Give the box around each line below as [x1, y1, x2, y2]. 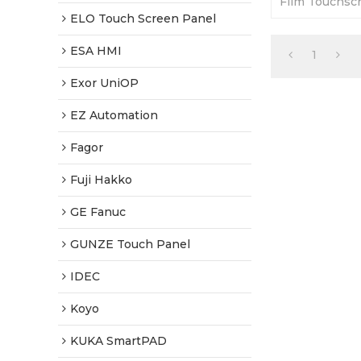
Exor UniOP [70, 76, 139, 90]
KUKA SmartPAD [70, 334, 167, 348]
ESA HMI [70, 44, 122, 58]
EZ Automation [70, 108, 158, 122]
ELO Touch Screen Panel [70, 11, 216, 26]
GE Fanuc [70, 205, 126, 219]
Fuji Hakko [70, 172, 132, 187]
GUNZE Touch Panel [70, 237, 190, 251]
